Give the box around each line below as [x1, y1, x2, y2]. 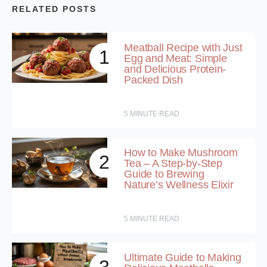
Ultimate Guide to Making [124, 252, 241, 264]
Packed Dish [124, 74, 183, 86]
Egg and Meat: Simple [124, 52, 227, 65]
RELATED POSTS [12, 4, 97, 14]
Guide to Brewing [124, 168, 204, 181]
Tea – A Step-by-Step [124, 157, 222, 170]
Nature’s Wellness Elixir [124, 179, 234, 191]
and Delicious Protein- [124, 63, 226, 76]
